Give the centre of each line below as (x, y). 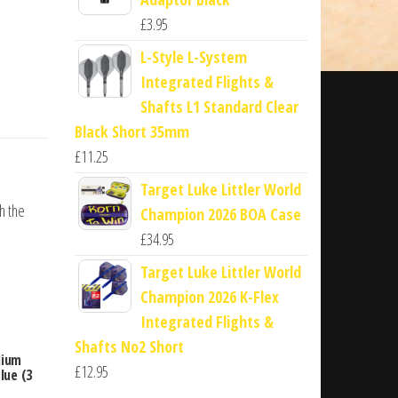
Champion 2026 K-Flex (209, 296)
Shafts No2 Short (129, 346)
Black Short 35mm (131, 131)
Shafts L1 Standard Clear (219, 106)
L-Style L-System (193, 56)
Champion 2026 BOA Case (220, 214)
